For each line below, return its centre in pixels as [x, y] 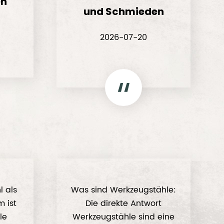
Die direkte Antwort [124, 203]
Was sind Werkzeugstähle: [124, 190]
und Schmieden [123, 11]
